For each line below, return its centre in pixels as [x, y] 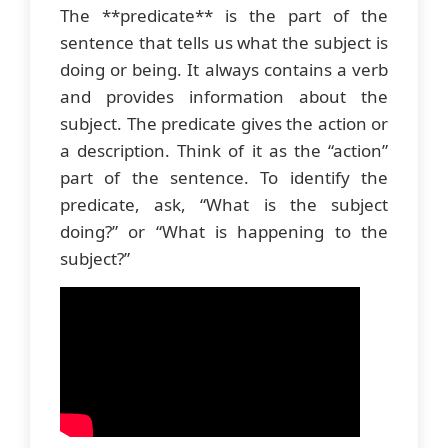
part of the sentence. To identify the [224, 178]
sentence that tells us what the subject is [224, 43]
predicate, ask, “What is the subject [224, 205]
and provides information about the [224, 97]
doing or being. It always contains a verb [224, 70]
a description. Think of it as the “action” [224, 151]
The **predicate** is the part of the [224, 16]
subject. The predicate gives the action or [224, 124]
